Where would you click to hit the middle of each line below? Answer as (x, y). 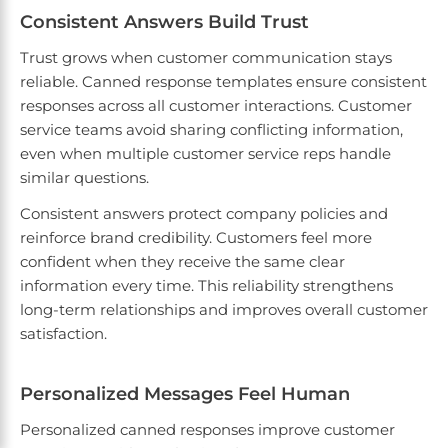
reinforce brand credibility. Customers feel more (196, 238)
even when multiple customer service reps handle (205, 154)
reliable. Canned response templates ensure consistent (223, 82)
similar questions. (84, 178)
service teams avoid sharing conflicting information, (211, 130)
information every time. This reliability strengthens (206, 286)
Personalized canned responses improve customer (207, 430)
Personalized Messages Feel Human (185, 394)
